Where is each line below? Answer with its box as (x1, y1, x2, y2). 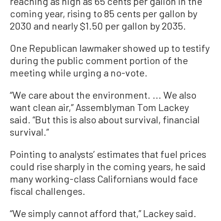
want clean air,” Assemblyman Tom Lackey (10, 101, 189, 113)
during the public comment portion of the (10, 54, 188, 67)
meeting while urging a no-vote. (10, 67, 147, 79)
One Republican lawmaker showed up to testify (10, 42, 210, 54)
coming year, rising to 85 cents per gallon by (10, 7, 197, 20)
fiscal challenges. (10, 185, 85, 197)
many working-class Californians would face (10, 173, 198, 185)
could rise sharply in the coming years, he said (10, 160, 206, 173)
